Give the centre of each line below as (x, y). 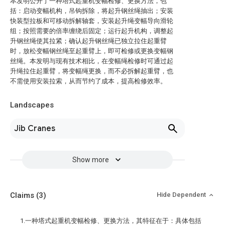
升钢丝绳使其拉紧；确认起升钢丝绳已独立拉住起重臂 (88, 41)
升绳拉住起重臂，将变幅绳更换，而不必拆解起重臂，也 (92, 71)
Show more (90, 160)
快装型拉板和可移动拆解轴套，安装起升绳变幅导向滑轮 (92, 21)
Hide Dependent (182, 195)
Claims (23, 195)
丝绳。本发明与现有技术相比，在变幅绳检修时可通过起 (92, 61)
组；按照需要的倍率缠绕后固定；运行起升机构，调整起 (92, 31)
